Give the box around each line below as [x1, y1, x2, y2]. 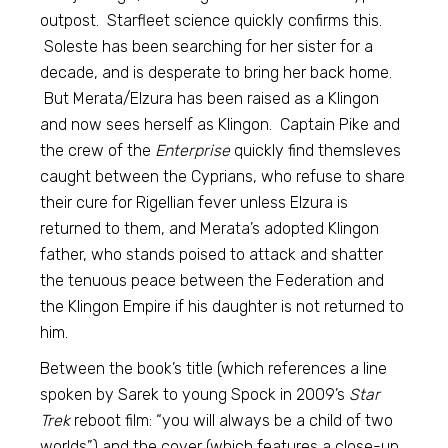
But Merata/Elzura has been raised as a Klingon [40, 89, 380, 108]
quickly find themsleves [230, 141, 402, 160]
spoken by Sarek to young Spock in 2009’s [40, 385, 350, 404]
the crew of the [40, 141, 156, 160]
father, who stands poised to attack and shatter [40, 245, 384, 264]
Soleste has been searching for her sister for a [40, 37, 374, 56]
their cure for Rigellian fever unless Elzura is [40, 193, 349, 212]
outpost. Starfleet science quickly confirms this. [40, 11, 383, 30]
